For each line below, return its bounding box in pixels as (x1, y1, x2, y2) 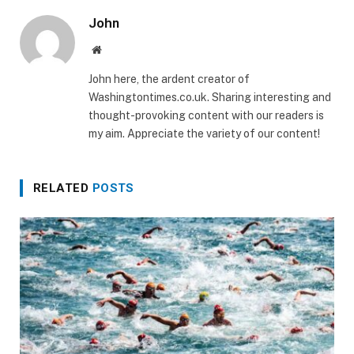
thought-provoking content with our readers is (88, 109, 324, 122)
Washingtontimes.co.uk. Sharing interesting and (88, 91, 331, 104)
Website (100, 43, 136, 55)
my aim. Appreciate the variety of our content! (88, 127, 320, 141)
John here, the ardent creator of (88, 73, 250, 86)
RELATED (33, 181, 92, 196)
